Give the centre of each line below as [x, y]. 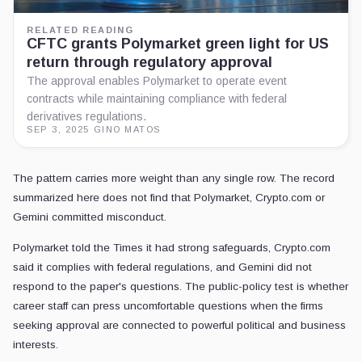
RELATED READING [80, 29]
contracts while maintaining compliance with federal [157, 98]
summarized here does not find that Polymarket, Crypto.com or [169, 197]
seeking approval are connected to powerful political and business [179, 325]
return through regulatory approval [149, 62]
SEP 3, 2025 [58, 129]
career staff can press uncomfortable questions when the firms [168, 305]
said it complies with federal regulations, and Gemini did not [162, 267]
